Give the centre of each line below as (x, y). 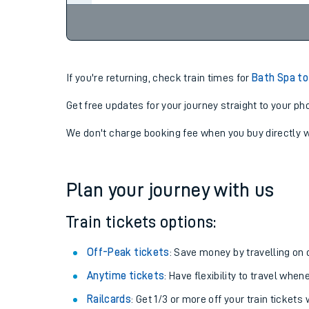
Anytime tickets (126, 276)
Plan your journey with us (170, 190)
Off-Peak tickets (128, 252)
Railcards (109, 299)
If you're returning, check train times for (159, 78)
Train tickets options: (141, 222)
